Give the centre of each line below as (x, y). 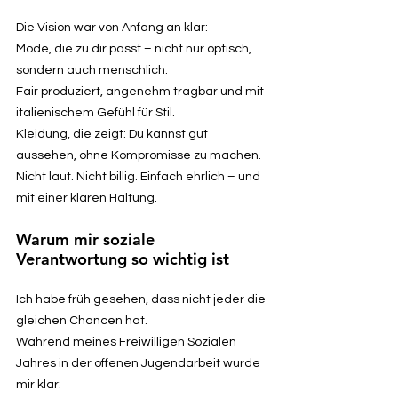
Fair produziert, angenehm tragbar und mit (140, 91)
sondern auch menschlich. (92, 70)
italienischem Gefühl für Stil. (96, 112)
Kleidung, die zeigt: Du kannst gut (112, 134)
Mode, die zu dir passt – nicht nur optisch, (134, 48)
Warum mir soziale (85, 239)
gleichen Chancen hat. (82, 320)
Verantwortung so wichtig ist (123, 259)
